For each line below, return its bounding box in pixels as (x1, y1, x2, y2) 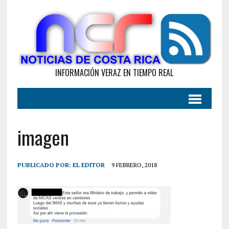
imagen (17, 122, 69, 151)
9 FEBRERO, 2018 (111, 161, 157, 169)
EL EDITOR (72, 161, 105, 169)
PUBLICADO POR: (17, 161, 73, 169)
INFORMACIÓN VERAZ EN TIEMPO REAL (55, 66, 174, 79)
